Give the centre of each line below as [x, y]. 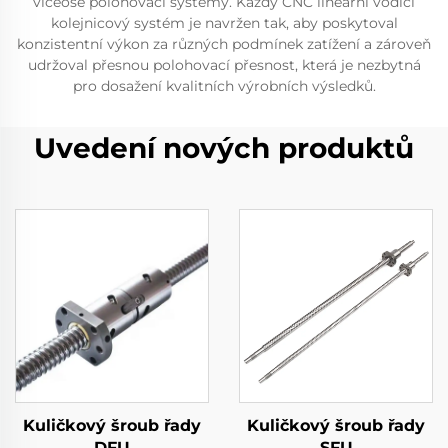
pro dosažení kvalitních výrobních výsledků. [224, 86]
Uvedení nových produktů [224, 148]
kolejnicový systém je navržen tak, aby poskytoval [224, 23]
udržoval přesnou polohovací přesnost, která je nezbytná [224, 65]
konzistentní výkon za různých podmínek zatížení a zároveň [224, 44]
